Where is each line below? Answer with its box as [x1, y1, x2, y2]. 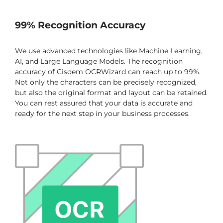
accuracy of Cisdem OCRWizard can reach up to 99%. [15, 67, 201, 77]
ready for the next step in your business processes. [15, 109, 190, 118]
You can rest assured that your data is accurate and [15, 99, 193, 108]
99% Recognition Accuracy [15, 19, 145, 31]
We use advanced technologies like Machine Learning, [15, 46, 203, 56]
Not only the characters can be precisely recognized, [15, 78, 197, 87]
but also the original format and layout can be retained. [15, 88, 208, 98]
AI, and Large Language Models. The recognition [15, 57, 183, 66]
